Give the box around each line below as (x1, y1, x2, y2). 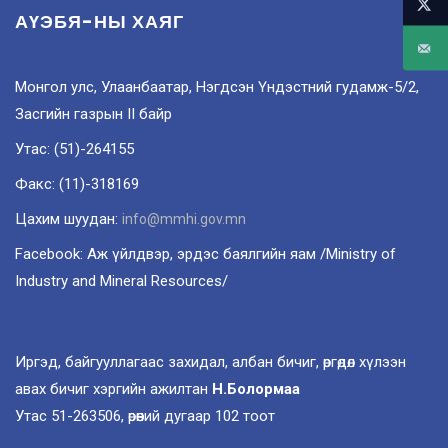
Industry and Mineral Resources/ (15, 271, 228, 290)
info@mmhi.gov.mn (122, 210, 246, 227)
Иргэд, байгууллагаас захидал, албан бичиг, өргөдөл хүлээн (15, 352, 406, 371)
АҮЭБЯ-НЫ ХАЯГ (15, 8, 184, 34)
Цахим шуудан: (15, 209, 122, 228)
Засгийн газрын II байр (15, 104, 172, 123)
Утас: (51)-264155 (15, 139, 134, 158)
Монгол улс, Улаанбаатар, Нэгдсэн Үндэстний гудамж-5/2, (15, 77, 419, 96)
